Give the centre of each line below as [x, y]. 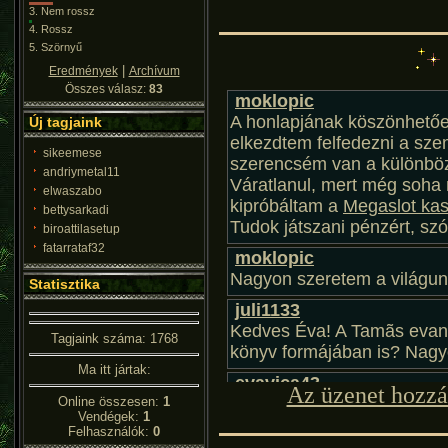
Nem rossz [68, 11]
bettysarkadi [76, 210]
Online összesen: [110, 401]
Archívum [154, 71]
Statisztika [64, 284]
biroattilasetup [81, 229]
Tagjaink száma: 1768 [114, 338]
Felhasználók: [110, 431]
